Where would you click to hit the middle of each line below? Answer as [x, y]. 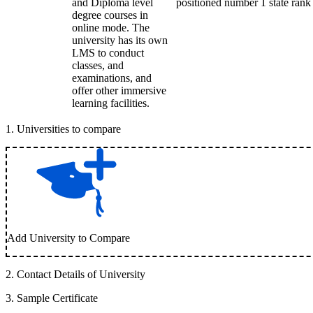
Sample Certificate [57, 298]
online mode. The [111, 28]
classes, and [98, 65]
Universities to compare [69, 129]
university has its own [120, 40]
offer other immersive [119, 90]
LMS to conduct [108, 53]
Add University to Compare [68, 238]
